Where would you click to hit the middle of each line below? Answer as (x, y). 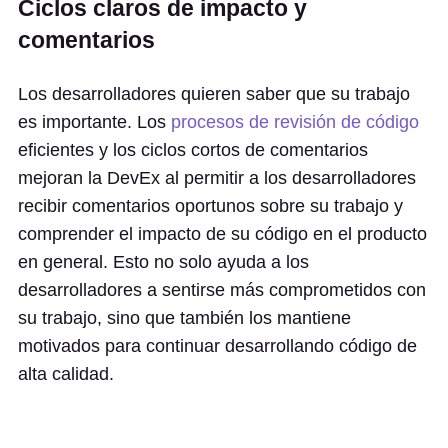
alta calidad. (66, 374)
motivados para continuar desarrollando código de (217, 346)
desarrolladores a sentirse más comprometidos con (222, 290)
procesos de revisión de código (295, 122)
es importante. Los (94, 122)
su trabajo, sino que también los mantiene (184, 318)
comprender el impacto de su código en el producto (222, 234)
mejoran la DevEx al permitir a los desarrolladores (217, 178)
